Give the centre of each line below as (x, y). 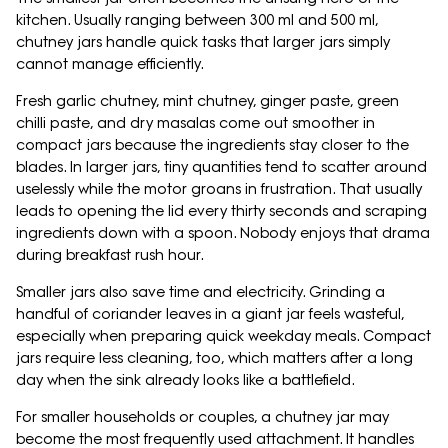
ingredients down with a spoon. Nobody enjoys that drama (223, 233)
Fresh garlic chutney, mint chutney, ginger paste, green (207, 101)
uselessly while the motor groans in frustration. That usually (219, 189)
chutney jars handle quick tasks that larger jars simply (203, 42)
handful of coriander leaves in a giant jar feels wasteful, (210, 314)
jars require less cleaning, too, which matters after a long (214, 358)
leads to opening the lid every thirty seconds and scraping (221, 211)
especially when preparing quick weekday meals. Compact (223, 336)
